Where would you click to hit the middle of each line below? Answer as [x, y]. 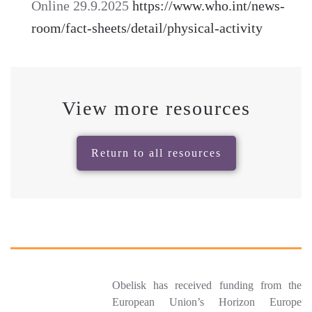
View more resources [156, 109]
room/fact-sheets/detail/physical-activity [147, 28]
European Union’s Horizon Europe [206, 302]
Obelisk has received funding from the [206, 286]
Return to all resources [156, 153]
